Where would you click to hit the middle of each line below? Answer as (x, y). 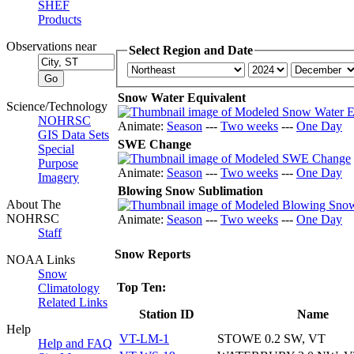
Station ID (167, 314)
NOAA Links (41, 260)
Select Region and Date (191, 50)
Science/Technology (57, 106)
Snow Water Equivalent (182, 98)
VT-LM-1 (144, 338)
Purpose (58, 163)
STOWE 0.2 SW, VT (271, 338)
